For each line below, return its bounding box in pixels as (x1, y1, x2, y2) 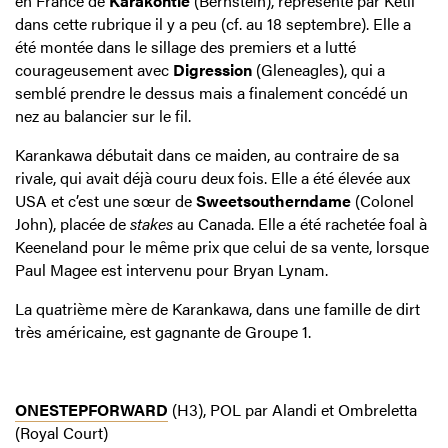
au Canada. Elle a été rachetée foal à (173, 211, 427, 235)
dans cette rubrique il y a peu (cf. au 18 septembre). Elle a (15, 11, 411, 35)
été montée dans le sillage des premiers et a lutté (15, 34, 356, 58)
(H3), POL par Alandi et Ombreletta (168, 397, 417, 421)
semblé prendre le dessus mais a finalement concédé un (15, 80, 408, 104)
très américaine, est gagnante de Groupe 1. (15, 319, 311, 343)
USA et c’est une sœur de (15, 188, 196, 212)
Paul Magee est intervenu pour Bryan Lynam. (15, 257, 328, 281)
